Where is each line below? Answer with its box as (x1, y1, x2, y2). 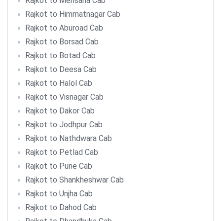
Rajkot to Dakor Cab (25, 106, 95, 115)
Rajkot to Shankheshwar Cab (25, 175, 124, 184)
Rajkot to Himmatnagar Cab (25, 9, 120, 19)
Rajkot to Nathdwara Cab (25, 134, 112, 143)
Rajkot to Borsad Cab (25, 37, 99, 46)
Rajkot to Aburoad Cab (25, 23, 103, 33)
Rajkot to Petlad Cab (25, 147, 98, 157)
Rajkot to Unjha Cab (25, 189, 93, 198)
